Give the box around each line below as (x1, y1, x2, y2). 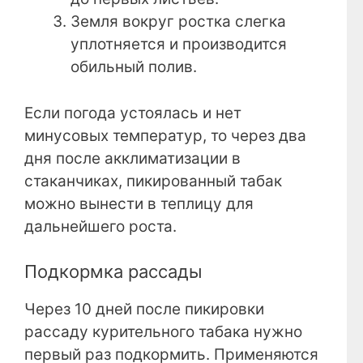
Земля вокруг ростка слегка (70, 12, 286, 32)
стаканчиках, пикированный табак (24, 171, 282, 190)
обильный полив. (70, 58, 197, 77)
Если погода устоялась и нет (24, 103, 241, 122)
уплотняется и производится (70, 35, 287, 54)
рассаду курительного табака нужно (24, 322, 302, 342)
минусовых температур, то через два (24, 126, 306, 145)
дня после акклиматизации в (24, 148, 241, 168)
